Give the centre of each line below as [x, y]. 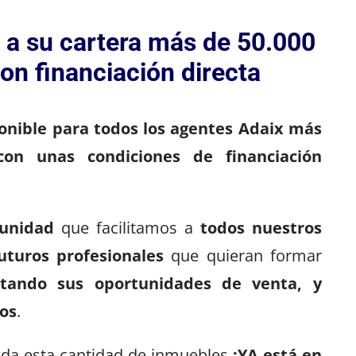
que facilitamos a [127, 227]
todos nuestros [261, 227]
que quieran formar [242, 255]
